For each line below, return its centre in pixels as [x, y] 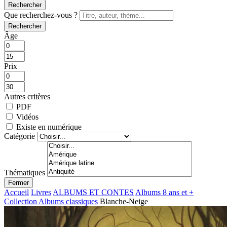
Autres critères [27, 96]
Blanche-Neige [124, 201]
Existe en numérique [49, 127]
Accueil [16, 192]
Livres [41, 192]
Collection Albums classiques [51, 201]
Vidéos [27, 117]
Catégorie [20, 136]
